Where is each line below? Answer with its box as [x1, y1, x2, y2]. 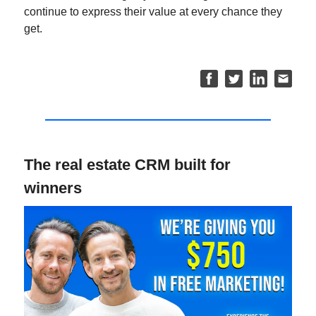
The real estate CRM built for [24, 156, 231, 174]
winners [24, 179, 82, 197]
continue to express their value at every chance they [24, 6, 282, 18]
